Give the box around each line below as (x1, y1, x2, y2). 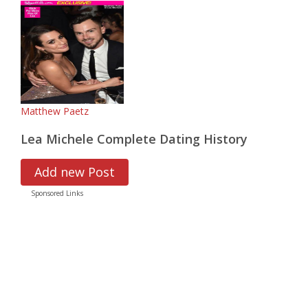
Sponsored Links (31, 188, 83, 198)
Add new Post (34, 164, 115, 180)
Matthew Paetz (21, 104, 89, 118)
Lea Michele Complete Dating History (21, 131, 247, 147)
